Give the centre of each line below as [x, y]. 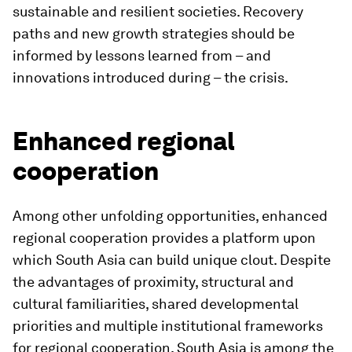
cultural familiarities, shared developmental [156, 304]
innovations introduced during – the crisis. [150, 77]
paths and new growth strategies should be [154, 33]
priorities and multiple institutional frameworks [168, 326]
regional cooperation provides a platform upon [164, 238]
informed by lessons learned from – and [142, 55]
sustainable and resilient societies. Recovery [158, 11]
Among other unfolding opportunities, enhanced [170, 216]
